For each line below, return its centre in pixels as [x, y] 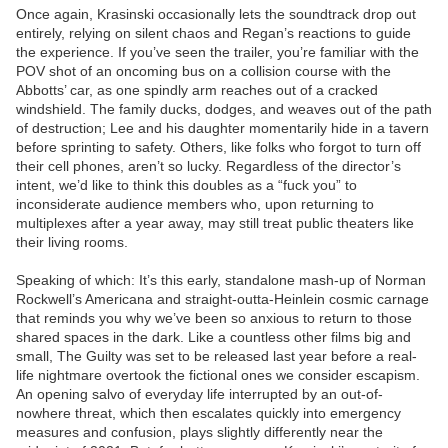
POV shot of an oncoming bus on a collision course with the [203, 71]
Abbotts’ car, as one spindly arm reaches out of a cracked [197, 90]
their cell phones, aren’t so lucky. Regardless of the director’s [208, 166]
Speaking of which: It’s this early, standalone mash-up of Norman [221, 280]
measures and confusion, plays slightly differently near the [199, 432]
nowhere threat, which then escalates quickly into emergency [208, 413]
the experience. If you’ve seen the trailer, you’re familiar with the [217, 52]
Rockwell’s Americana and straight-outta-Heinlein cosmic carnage [222, 299]
